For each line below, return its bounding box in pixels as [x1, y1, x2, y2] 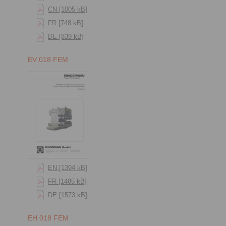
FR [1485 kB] [48, 178, 87, 186]
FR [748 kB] [48, 19, 83, 27]
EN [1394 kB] [48, 164, 87, 172]
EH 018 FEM [28, 214, 69, 222]
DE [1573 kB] [48, 191, 87, 199]
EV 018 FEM [28, 55, 68, 64]
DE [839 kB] [48, 33, 84, 41]
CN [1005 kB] [48, 6, 87, 14]
